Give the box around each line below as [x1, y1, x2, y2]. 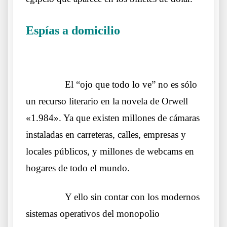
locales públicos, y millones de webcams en [26, 146, 194, 157]
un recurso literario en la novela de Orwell [26, 96, 188, 107]
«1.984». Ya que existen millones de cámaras [26, 112, 200, 124]
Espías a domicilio [26, 24, 120, 37]
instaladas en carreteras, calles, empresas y [26, 129, 186, 140]
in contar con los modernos [94, 192, 200, 203]
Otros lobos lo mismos [120, 28, 190, 36]
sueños [26, 50, 49, 58]
